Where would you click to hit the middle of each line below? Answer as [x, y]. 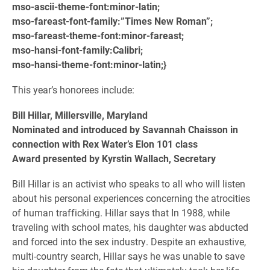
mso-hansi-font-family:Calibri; [77, 50]
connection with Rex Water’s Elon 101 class [105, 144]
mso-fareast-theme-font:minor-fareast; [98, 35]
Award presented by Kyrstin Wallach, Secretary [114, 158]
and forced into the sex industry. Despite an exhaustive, [129, 241]
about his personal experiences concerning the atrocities [131, 198]
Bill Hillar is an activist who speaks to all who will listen [129, 184]
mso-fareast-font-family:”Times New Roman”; [112, 21]
